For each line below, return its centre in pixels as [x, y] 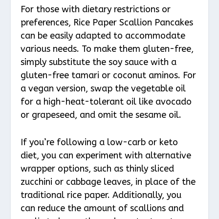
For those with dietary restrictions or [96, 9]
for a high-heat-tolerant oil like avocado [106, 101]
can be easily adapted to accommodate [103, 35]
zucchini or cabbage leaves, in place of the [108, 182]
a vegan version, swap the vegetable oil [103, 88]
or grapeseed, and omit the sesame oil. [101, 115]
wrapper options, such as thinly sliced [98, 168]
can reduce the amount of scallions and [102, 208]
